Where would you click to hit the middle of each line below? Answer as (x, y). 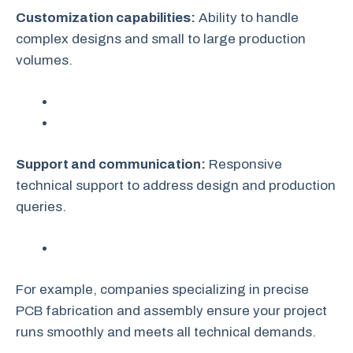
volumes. (44, 60)
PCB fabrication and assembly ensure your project (171, 311)
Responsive (244, 164)
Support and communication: (111, 164)
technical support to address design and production (176, 186)
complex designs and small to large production (161, 39)
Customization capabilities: (106, 18)
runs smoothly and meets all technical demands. (166, 332)
